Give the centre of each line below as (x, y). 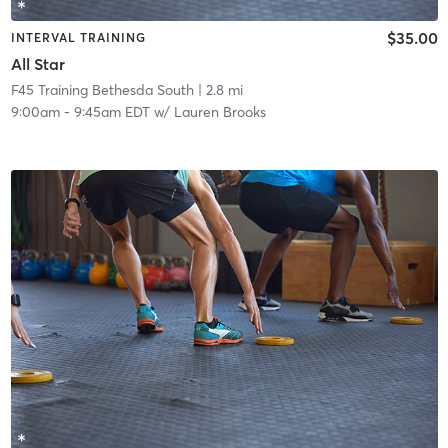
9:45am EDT (111, 111)
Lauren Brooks (219, 111)
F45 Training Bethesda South (102, 89)
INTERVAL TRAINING (78, 38)
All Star (37, 63)
